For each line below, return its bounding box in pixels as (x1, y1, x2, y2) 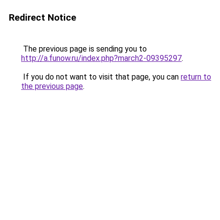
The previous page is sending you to (21, 44, 147, 54)
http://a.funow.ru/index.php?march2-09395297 (21, 54, 182, 63)
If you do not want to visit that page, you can (21, 72, 181, 82)
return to (181, 72, 211, 82)
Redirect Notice (9, 12, 76, 23)
